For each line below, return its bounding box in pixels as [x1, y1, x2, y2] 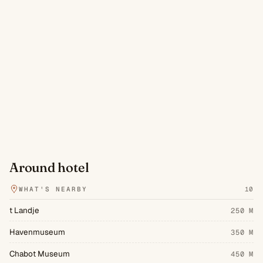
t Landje [9, 204, 39, 215]
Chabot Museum [9, 248, 70, 259]
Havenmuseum [9, 226, 65, 237]
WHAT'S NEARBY [19, 184, 87, 193]
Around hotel [9, 159, 89, 176]
